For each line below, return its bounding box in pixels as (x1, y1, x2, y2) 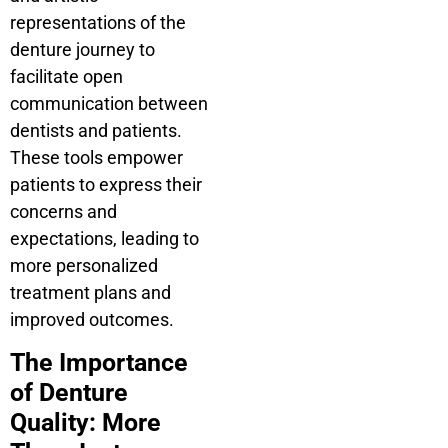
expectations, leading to (10, 228, 199, 250)
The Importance (10, 347, 188, 377)
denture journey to (10, 39, 155, 61)
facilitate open (10, 66, 123, 88)
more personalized (10, 255, 158, 277)
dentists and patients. (10, 120, 182, 142)
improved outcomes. (10, 309, 174, 331)
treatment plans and (10, 282, 171, 304)
